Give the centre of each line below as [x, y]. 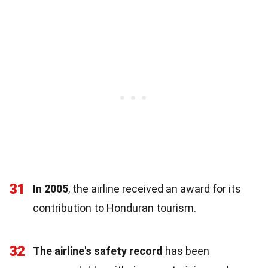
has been [186, 251]
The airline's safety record [98, 251]
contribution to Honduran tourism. [115, 208]
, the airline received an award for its [155, 188]
